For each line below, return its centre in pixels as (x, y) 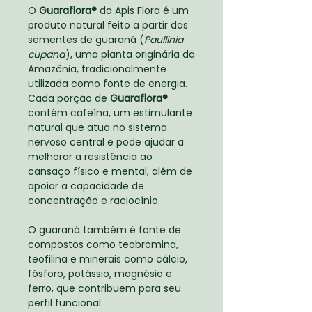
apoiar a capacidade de (86, 186)
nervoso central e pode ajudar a (106, 142)
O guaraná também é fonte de (104, 230)
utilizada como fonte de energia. (108, 84)
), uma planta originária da (130, 54)
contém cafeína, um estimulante (110, 113)
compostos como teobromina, (103, 244)
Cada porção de (69, 98)
